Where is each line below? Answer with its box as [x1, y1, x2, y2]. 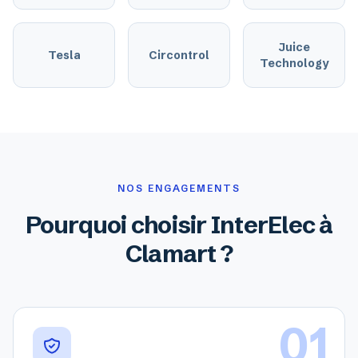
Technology [259, 56, 329, 70]
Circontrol [149, 48, 209, 62]
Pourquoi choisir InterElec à [25, 210, 333, 240]
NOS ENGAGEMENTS [117, 182, 241, 194]
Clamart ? [125, 239, 233, 268]
